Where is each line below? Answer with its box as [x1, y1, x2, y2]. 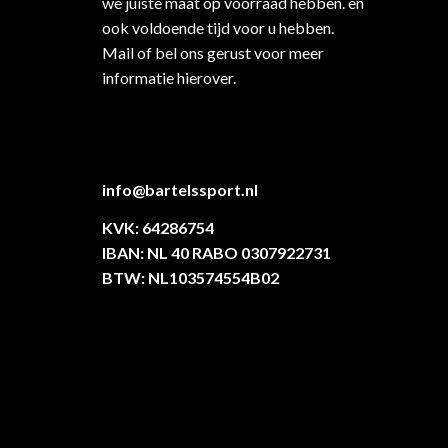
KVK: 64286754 [102, 217, 214, 237]
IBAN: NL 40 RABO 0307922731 [102, 242, 331, 262]
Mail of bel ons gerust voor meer [102, 42, 324, 62]
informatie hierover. [102, 67, 236, 87]
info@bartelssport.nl [102, 180, 258, 200]
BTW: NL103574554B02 [102, 267, 279, 287]
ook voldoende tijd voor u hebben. [102, 17, 334, 37]
